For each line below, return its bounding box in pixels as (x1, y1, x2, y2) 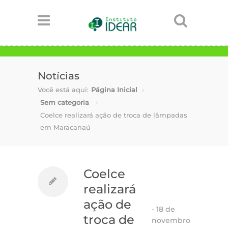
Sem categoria (40, 98, 89, 106)
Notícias (38, 70, 79, 82)
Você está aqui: (38, 85, 89, 94)
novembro (152, 215, 190, 225)
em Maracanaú (40, 123, 91, 131)
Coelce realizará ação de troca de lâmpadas (40, 111, 187, 119)
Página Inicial (91, 85, 137, 94)
